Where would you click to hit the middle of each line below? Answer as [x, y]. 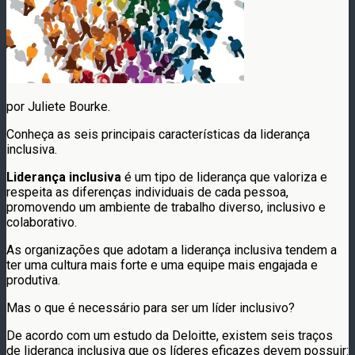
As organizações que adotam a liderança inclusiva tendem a [172, 250]
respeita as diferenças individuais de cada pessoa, [147, 192]
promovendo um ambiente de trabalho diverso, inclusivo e [166, 207]
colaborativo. [42, 222]
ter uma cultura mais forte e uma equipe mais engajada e [162, 265]
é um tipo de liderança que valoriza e [224, 177]
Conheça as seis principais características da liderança [158, 134]
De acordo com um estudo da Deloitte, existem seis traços [170, 335]
